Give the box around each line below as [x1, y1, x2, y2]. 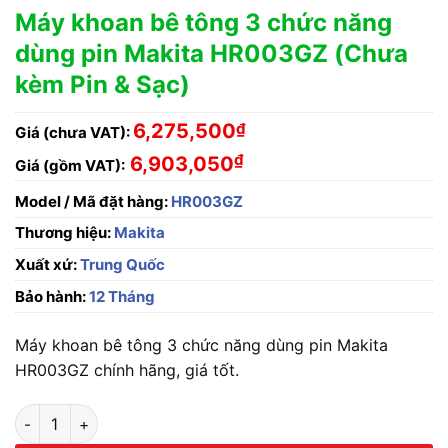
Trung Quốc [77, 255, 165, 275]
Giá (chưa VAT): [15, 122, 130, 142]
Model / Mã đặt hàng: [15, 192, 168, 212]
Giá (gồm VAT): [15, 156, 125, 176]
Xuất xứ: [15, 255, 77, 275]
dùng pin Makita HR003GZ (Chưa [15, 39, 408, 69]
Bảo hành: [15, 287, 86, 307]
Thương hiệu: [15, 223, 114, 243]
